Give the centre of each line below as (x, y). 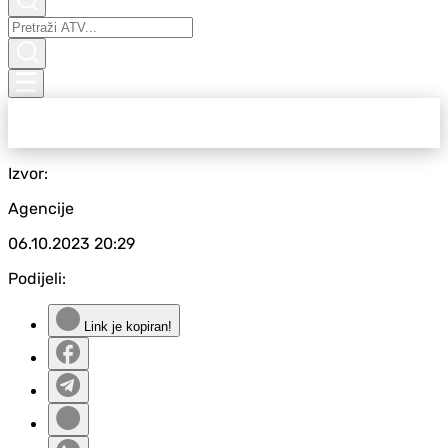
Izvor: (28, 173)
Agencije (41, 208)
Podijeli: (37, 278)
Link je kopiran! (126, 326)
